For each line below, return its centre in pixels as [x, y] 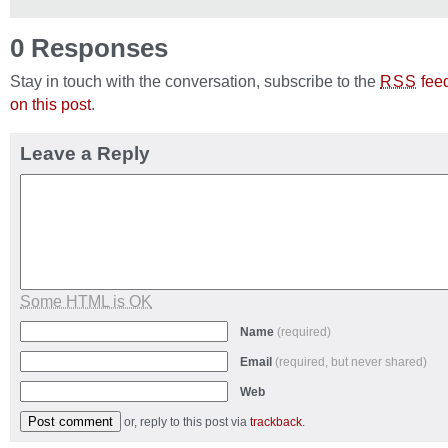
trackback [276, 422]
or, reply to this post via [187, 422]
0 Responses [89, 48]
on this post [50, 104]
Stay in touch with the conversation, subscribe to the [195, 81]
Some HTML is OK [86, 301]
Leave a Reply [85, 153]
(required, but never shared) [351, 362]
